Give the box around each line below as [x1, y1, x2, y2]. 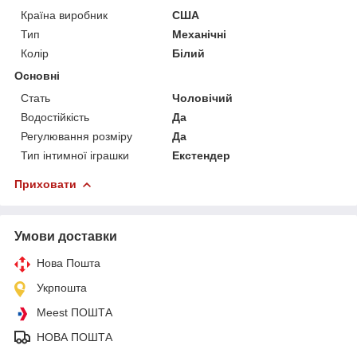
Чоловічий [172, 91, 233, 104]
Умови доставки [14, 229, 117, 243]
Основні [14, 69, 60, 82]
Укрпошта [37, 280, 87, 294]
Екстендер [172, 148, 231, 162]
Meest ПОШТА [37, 305, 112, 319]
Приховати [14, 177, 76, 190]
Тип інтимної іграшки [21, 148, 129, 162]
